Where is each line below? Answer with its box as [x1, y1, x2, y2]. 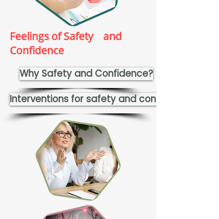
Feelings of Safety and [10, 29, 122, 43]
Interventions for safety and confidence [10, 92, 191, 106]
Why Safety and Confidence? [20, 67, 153, 80]
